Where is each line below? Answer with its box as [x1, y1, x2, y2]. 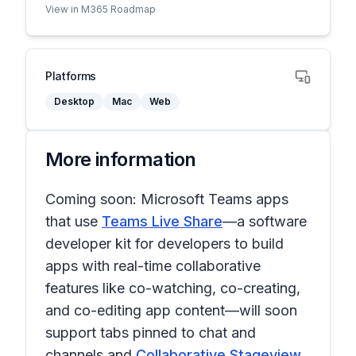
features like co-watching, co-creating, [45, 280, 300, 296]
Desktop [54, 95, 95, 107]
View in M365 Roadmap [45, 3, 156, 15]
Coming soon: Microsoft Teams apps [45, 191, 288, 207]
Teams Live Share [102, 213, 222, 230]
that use [45, 213, 102, 230]
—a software [222, 213, 307, 230]
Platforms [45, 69, 96, 83]
